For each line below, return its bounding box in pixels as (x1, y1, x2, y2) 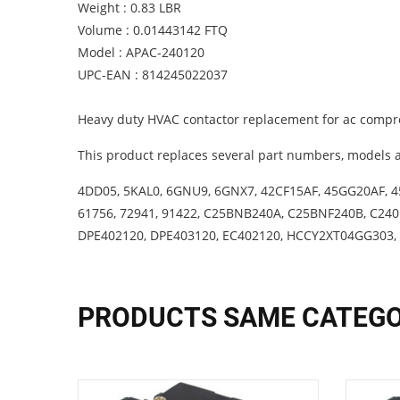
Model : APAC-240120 (78, 44, 204, 61)
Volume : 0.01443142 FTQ (78, 21, 228, 38)
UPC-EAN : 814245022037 (78, 66, 228, 83)
